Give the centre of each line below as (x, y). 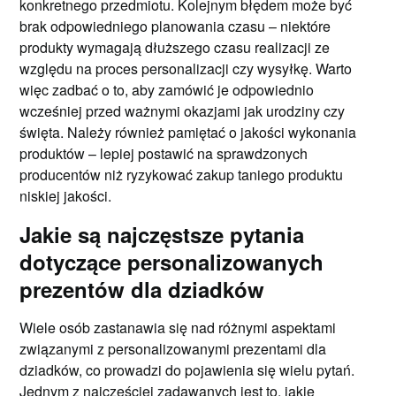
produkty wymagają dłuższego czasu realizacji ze (175, 47)
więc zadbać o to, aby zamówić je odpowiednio (167, 89)
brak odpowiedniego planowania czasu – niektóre (175, 26)
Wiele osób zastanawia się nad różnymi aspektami (178, 327)
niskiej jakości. (66, 195)
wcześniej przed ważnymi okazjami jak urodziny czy (183, 110)
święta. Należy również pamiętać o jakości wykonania (188, 132)
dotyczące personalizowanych (172, 261)
